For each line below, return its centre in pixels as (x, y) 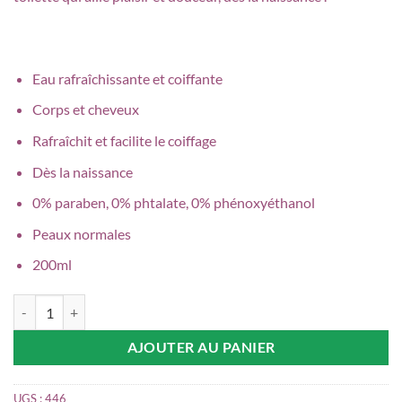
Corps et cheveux (85, 109)
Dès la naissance (82, 171)
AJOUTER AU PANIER (201, 348)
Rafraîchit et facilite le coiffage (124, 141)
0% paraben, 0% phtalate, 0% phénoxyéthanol (173, 203)
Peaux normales (81, 233)
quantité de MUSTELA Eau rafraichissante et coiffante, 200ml (183, 304)
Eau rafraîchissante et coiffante (127, 78)
